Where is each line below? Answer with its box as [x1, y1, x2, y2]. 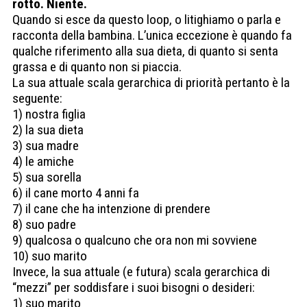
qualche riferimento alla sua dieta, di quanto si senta [12, 43, 278, 60]
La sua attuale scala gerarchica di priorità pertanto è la [12, 75, 290, 91]
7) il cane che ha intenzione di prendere [12, 201, 210, 217]
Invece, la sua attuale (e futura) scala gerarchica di [12, 264, 270, 280]
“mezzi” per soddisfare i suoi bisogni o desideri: [12, 280, 255, 296]
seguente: [12, 90, 62, 107]
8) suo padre [12, 217, 76, 233]
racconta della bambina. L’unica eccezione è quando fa [12, 27, 292, 44]
